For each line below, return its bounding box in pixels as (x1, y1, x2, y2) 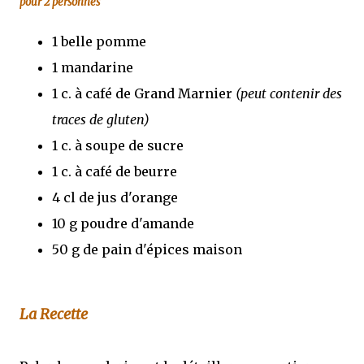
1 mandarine (52, 58, 133, 76)
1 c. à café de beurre (52, 162, 177, 180)
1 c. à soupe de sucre (52, 136, 184, 154)
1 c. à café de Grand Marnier (52, 84, 236, 102)
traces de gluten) (52, 110, 149, 128)
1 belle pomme (52, 32, 146, 50)
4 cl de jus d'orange (52, 188, 178, 206)
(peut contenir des (236, 84, 342, 102)
